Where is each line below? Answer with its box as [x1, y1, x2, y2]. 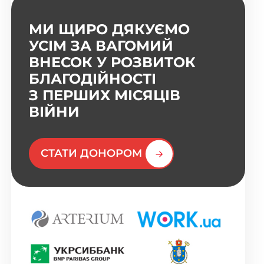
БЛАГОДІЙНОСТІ [29, 70, 157, 88]
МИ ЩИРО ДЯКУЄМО [29, 21, 190, 38]
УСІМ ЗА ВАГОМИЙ [29, 37, 174, 55]
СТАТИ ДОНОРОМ [41, 147, 143, 160]
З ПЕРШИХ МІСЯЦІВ [29, 87, 181, 104]
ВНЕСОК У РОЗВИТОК [29, 54, 196, 71]
